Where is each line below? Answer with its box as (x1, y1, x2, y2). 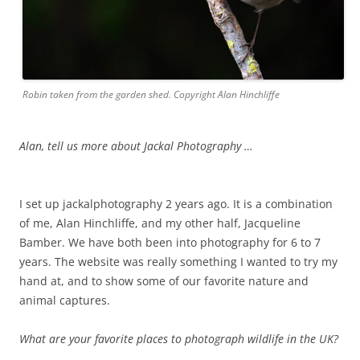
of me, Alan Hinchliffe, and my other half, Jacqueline (19, 215, 301, 231)
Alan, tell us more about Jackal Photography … (19, 137, 253, 153)
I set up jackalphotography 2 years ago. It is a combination (19, 195, 333, 211)
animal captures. (19, 292, 110, 308)
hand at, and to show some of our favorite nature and (19, 272, 309, 288)
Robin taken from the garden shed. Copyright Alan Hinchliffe (22, 87, 280, 101)
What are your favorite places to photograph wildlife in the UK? (19, 330, 338, 346)
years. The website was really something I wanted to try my (19, 253, 337, 269)
